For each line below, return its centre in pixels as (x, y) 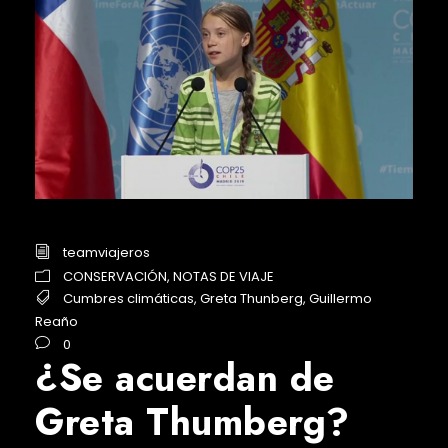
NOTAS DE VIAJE (223, 276)
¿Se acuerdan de (185, 378)
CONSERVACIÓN (115, 276)
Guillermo (340, 299)
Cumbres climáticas (128, 299)
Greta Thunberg (251, 299)
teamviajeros (106, 253)
